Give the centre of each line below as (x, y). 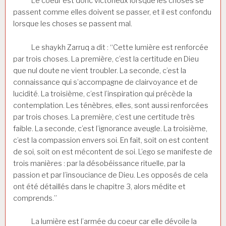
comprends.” (35, 198)
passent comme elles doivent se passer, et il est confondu (112, 12)
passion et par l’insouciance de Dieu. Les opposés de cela (110, 175)
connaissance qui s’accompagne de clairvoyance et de (105, 82)
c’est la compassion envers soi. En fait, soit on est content (111, 140)
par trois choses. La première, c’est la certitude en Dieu (106, 59)
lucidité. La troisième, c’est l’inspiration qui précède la (103, 94)
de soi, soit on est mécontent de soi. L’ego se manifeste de (113, 152)
